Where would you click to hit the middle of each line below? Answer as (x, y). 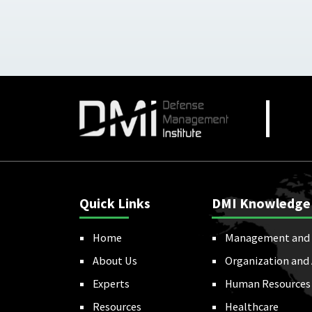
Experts (111, 284)
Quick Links (115, 203)
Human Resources (267, 284)
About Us (115, 261)
